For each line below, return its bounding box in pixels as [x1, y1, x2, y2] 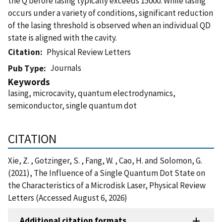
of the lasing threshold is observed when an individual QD [8, 19, 211, 31]
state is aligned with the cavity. [8, 32, 117, 43]
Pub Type [8, 62, 44, 74]
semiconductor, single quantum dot [8, 100, 137, 111]
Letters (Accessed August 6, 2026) [8, 192, 127, 203]
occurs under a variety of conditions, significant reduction [8, 7, 213, 18]
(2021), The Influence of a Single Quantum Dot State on [8, 167, 205, 178]
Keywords [8, 75, 50, 88]
